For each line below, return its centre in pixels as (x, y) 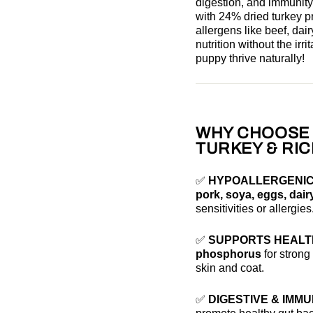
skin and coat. (230, 268)
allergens (219, 30)
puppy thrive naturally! (250, 58)
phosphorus (228, 254)
